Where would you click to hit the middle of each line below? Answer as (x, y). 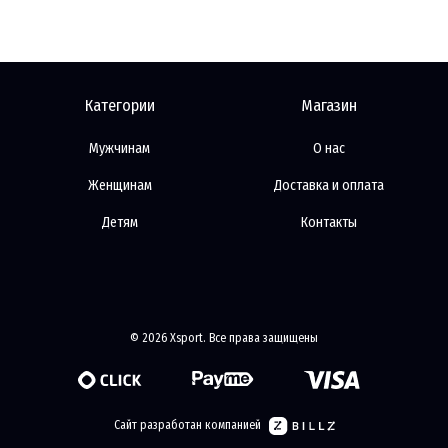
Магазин (328, 106)
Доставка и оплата (328, 186)
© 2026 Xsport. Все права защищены (224, 338)
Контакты (328, 223)
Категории (119, 106)
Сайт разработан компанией (187, 425)
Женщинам (119, 186)
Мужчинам (119, 149)
